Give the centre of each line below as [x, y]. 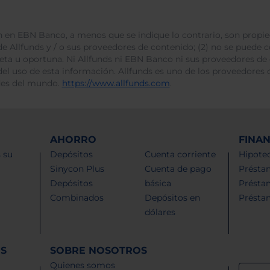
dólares [160, 212]
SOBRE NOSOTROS [99, 250]
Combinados [77, 197]
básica [158, 183]
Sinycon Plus [77, 168]
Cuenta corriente [180, 154]
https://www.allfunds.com [116, 83]
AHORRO [74, 139]
